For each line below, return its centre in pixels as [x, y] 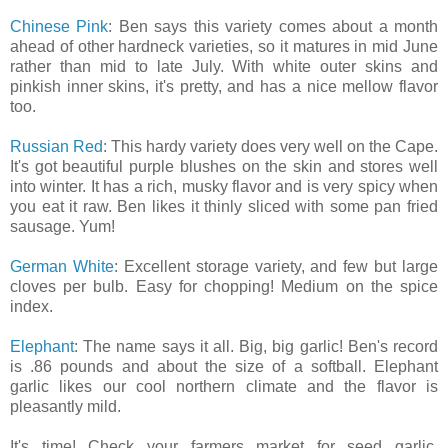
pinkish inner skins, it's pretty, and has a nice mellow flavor [224, 87]
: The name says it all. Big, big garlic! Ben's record [256, 347]
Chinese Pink [59, 27]
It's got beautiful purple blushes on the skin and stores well [224, 167]
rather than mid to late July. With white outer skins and [224, 67]
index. [31, 307]
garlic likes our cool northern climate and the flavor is [224, 387]
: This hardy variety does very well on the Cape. [270, 147]
